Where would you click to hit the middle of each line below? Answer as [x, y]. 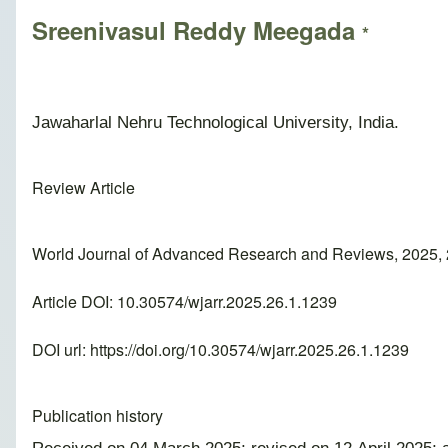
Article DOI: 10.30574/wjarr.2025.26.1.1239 [184, 302]
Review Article [83, 188]
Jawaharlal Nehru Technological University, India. [215, 122]
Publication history [97, 416]
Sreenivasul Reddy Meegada [197, 30]
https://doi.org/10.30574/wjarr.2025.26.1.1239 [249, 350]
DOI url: [61, 350]
